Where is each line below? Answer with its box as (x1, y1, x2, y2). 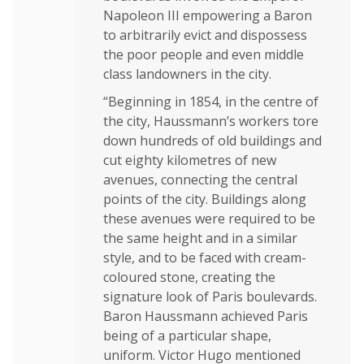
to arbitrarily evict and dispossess (103, 25, 307, 44)
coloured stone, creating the (103, 267, 275, 286)
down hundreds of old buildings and (103, 131, 322, 149)
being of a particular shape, (103, 326, 271, 344)
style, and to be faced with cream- (103, 248, 306, 266)
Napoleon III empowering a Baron (103, 6, 312, 24)
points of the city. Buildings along (103, 189, 306, 208)
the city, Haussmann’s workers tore (103, 111, 318, 130)
